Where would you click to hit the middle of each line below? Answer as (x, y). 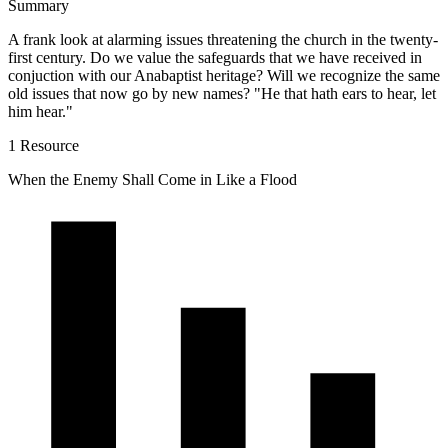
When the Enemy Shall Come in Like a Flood (152, 179)
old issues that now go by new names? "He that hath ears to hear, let (222, 93)
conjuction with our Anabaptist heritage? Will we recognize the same (224, 75)
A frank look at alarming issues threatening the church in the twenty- (223, 39)
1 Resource (43, 145)
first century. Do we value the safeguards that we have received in (215, 57)
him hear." (40, 111)
